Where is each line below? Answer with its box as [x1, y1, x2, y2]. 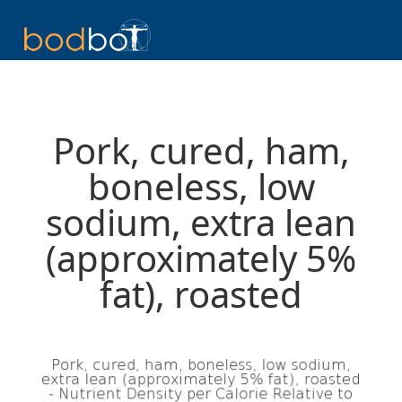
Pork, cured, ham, [52, 126, 350, 175]
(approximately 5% [46, 233, 356, 283]
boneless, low [87, 162, 315, 211]
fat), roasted [100, 269, 302, 319]
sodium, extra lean [46, 197, 356, 247]
